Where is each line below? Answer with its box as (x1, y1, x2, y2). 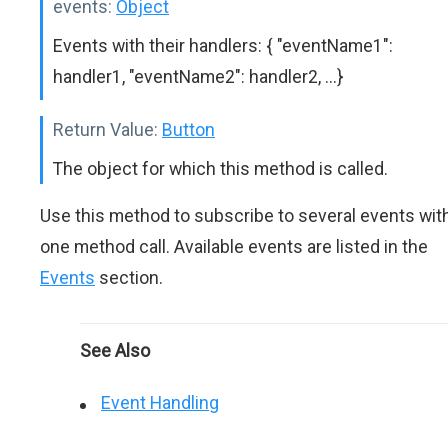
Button (162, 119, 215, 140)
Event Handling (101, 392, 219, 413)
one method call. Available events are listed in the (40, 236, 428, 257)
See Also (80, 340, 150, 361)
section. (95, 267, 163, 288)
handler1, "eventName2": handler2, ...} (53, 66, 343, 87)
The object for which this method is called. (53, 158, 388, 179)
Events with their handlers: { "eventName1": (53, 35, 393, 56)
